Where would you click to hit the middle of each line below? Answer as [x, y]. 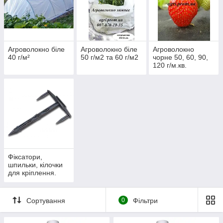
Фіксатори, [25, 157]
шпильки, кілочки [35, 165]
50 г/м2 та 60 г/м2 [109, 57]
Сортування [46, 200]
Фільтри [145, 200]
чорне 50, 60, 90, [181, 57]
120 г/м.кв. [170, 65]
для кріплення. [32, 173]
